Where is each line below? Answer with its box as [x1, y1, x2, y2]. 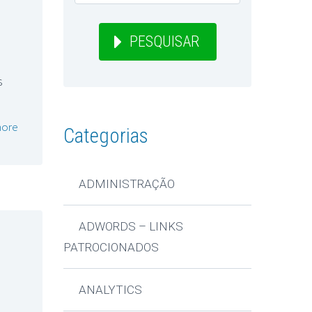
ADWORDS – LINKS [79, 219, 184, 233]
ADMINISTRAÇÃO [79, 176, 175, 191]
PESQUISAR [129, 33, 199, 51]
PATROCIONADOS [63, 240, 159, 254]
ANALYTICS [79, 282, 143, 297]
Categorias [63, 124, 148, 148]
